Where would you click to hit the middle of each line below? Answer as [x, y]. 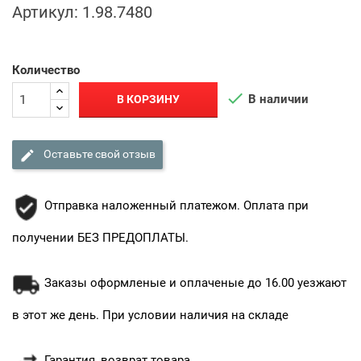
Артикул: [45, 12]
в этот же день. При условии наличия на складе [150, 315]
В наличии [277, 99]
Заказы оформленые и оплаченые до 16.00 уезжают [195, 282]
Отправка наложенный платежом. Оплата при [176, 205]
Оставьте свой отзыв [98, 154]
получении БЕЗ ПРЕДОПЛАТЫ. [100, 237]
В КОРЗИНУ [149, 100]
